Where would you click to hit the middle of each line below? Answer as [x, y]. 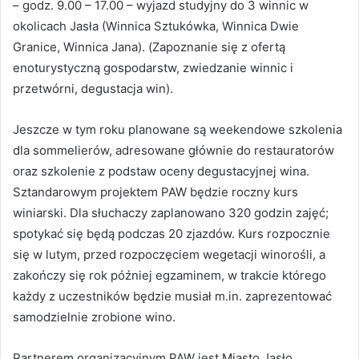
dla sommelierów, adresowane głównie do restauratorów [173, 151]
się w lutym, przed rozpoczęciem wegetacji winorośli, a [169, 255]
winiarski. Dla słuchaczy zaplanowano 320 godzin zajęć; [171, 213]
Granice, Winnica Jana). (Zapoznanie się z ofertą [149, 47]
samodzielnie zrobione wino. [94, 317]
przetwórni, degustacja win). [93, 89]
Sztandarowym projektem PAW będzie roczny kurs [155, 192]
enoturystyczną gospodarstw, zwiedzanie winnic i [153, 68]
